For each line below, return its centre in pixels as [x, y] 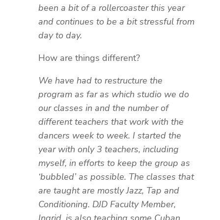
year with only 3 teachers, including [109, 149]
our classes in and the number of [103, 108]
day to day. [63, 35]
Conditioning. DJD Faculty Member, [107, 204]
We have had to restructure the [100, 80]
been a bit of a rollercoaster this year [111, 8]
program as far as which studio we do [114, 94]
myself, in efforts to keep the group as [114, 163]
